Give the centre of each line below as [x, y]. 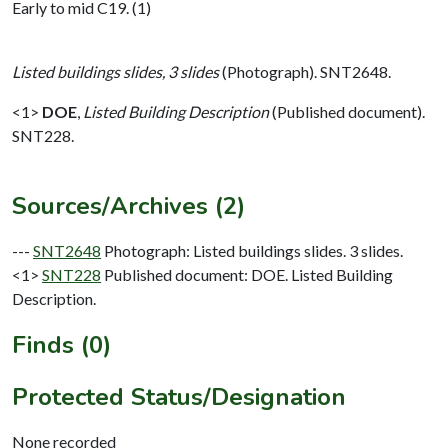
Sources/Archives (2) [128, 205]
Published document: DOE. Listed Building [248, 274]
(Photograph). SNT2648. [305, 71]
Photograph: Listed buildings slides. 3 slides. [253, 250]
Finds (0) [61, 344]
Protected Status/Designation [179, 396]
